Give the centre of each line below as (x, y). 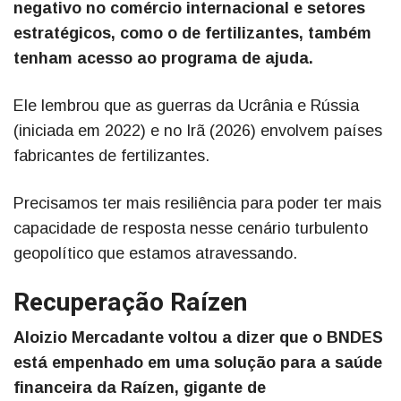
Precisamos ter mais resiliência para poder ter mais (197, 204)
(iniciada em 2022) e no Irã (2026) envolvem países (198, 131)
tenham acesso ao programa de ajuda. (163, 59)
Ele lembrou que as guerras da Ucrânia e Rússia (186, 106)
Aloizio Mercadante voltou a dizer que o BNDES (198, 338)
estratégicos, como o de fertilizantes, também (192, 34)
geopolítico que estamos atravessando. (155, 254)
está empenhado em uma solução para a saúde (198, 363)
